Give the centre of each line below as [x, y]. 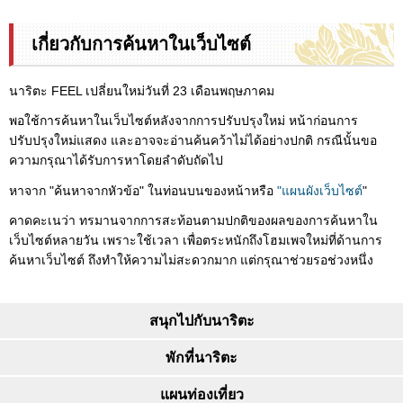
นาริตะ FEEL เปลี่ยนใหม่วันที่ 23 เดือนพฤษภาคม [142, 91]
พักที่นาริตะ [201, 357]
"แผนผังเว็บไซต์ [318, 190]
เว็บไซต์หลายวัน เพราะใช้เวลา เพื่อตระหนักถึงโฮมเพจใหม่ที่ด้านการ [196, 240]
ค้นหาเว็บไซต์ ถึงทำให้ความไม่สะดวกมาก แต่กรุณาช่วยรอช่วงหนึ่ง [191, 260]
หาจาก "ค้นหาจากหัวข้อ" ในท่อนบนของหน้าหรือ [141, 190]
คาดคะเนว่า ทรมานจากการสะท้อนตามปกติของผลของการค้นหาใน [193, 220]
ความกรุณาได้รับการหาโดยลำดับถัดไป [116, 161]
